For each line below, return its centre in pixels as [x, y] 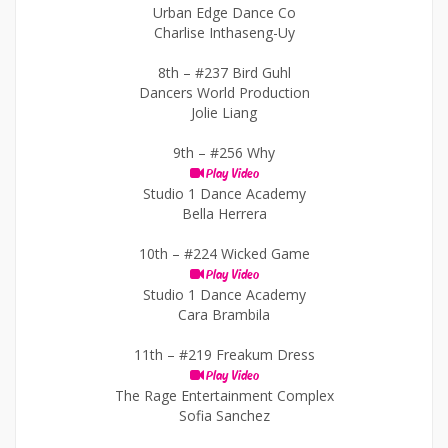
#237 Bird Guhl [242, 72]
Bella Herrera [224, 213]
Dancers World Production [224, 92]
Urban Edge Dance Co [224, 12]
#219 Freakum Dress [246, 354]
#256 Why [242, 152]
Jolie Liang [224, 112]
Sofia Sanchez [224, 415]
